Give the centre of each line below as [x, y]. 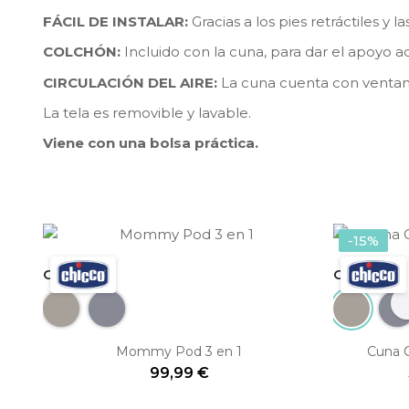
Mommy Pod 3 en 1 [179, 352]
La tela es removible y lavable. [147, 112]
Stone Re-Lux [136, 302]
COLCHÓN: [82, 52]
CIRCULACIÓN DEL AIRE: [130, 82]
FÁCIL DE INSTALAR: [115, 21]
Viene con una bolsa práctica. [151, 143]
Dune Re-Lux [90, 302]
